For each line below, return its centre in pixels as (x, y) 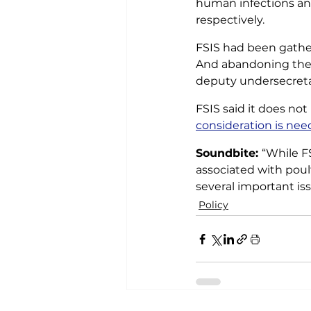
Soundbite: (229, 153)
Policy (213, 205)
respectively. (230, 20)
